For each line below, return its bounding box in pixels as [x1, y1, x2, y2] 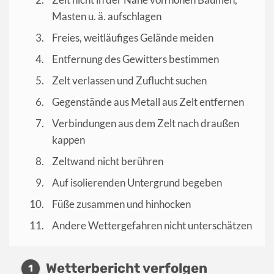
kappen [52, 133, 85, 147]
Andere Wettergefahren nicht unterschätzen [52, 219, 252, 232]
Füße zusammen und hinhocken [52, 198, 191, 211]
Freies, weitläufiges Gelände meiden [52, 31, 213, 45]
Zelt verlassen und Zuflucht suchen [52, 74, 207, 87]
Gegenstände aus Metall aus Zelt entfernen [52, 95, 244, 109]
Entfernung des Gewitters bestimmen [52, 53, 219, 66]
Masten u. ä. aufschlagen [52, 10, 161, 23]
